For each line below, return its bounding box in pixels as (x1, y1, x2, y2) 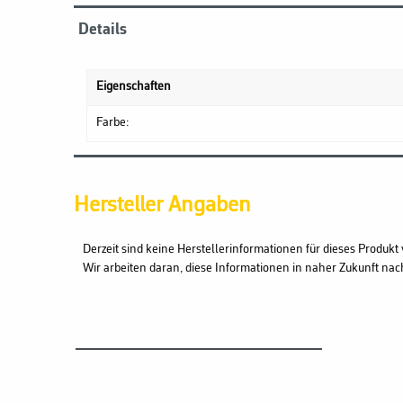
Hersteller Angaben (74, 193, 251, 217)
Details (78, 21, 127, 38)
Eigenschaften (96, 79, 171, 94)
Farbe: (96, 115, 129, 130)
